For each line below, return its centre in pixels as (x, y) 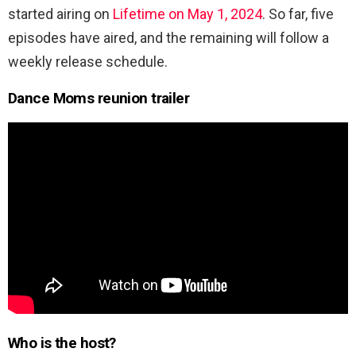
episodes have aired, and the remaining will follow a (168, 37)
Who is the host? (62, 343)
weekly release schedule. (88, 61)
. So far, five (298, 14)
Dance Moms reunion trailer (99, 98)
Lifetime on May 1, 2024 (188, 14)
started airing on (60, 14)
